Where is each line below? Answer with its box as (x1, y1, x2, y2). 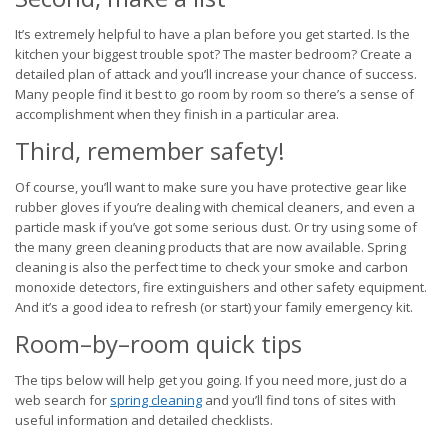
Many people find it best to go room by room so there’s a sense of (15, 85, 414, 103)
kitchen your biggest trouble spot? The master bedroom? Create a (15, 45, 412, 63)
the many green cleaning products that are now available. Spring (15, 238, 406, 256)
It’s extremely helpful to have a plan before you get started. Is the (15, 25, 410, 43)
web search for (15, 391, 110, 409)
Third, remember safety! (15, 134, 285, 167)
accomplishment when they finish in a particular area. (15, 105, 339, 123)
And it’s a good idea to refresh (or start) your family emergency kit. (15, 298, 413, 316)
